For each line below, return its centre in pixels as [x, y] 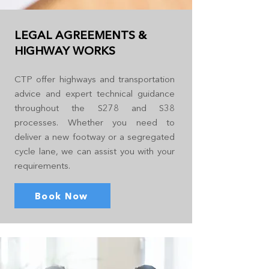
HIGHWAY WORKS [65, 51]
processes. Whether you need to [95, 122]
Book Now [61, 196]
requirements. [42, 165]
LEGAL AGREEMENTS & [80, 35]
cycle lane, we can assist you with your [95, 151]
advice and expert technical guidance [95, 93]
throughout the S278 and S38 [95, 108]
